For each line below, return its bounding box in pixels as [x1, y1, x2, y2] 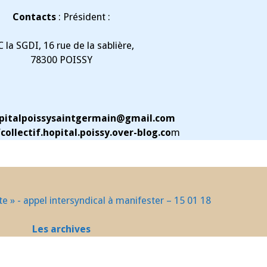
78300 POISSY [30, 54, 93, 66]
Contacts [13, 11, 57, 23]
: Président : [56, 11, 111, 23]
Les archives [32, 223, 91, 235]
